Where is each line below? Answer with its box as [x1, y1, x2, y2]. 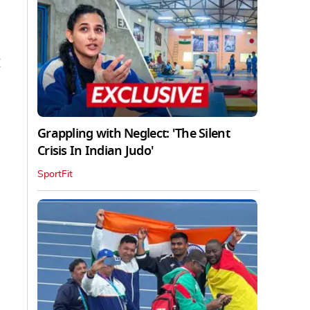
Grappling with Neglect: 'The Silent [37, 125, 230, 143]
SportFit [37, 170, 73, 180]
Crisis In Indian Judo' [37, 142, 154, 161]
